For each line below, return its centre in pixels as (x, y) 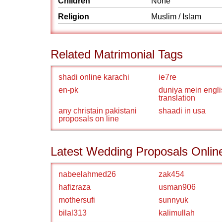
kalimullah (177, 213)
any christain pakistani (98, 111)
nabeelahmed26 (87, 174)
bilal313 (73, 213)
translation (177, 98)
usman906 (177, 187)
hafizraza (75, 187)
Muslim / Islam (176, 17)
